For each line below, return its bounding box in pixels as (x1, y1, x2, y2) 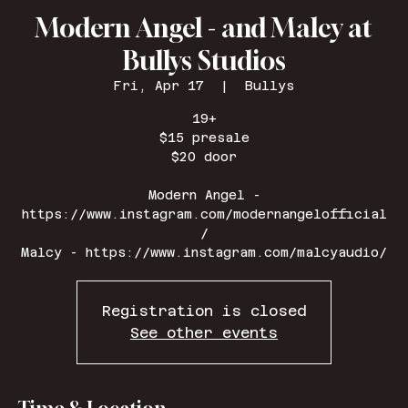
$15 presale (158, 129, 250, 145)
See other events (130, 323, 278, 342)
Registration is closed (101, 301, 307, 320)
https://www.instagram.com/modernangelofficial (21, 206, 387, 221)
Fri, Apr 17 (114, 77, 204, 93)
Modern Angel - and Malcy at (36, 12, 372, 43)
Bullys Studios (122, 45, 286, 76)
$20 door (171, 148, 237, 164)
